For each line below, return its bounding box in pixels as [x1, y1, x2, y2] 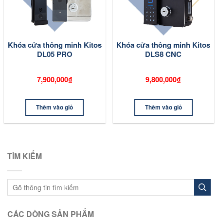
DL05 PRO [36, 49, 73, 59]
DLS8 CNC [145, 49, 182, 59]
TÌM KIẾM [7, 150, 42, 162]
